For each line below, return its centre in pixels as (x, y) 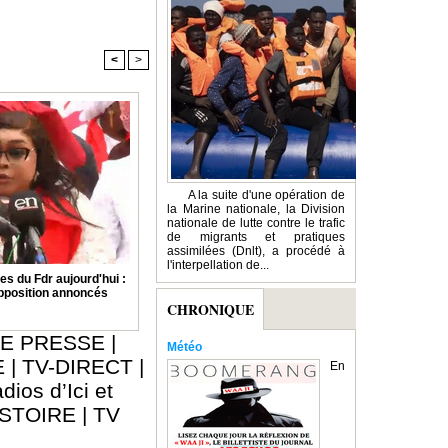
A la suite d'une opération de (256, 195)
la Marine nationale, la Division (256, 209)
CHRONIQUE (210, 309)
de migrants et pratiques (256, 237)
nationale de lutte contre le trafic (256, 223)
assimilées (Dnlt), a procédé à (256, 251)
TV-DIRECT (77, 367)
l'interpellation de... (218, 265)
